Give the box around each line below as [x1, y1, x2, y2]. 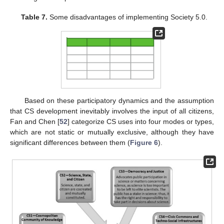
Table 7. [20, 12, 47, 21]
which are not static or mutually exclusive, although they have [10, 128, 214, 136]
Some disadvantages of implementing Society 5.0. [47, 12, 207, 21]
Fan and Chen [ [10, 117, 59, 126]
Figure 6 [130, 138, 158, 147]
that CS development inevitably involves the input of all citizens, [10, 107, 214, 115]
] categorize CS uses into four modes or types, [67, 117, 214, 126]
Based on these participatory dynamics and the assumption [24, 96, 214, 105]
